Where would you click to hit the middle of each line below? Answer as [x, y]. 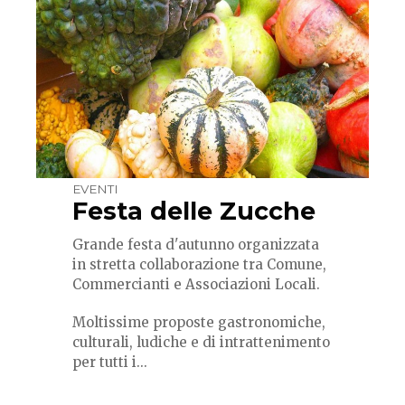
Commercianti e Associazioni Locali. [196, 285]
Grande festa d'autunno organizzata [196, 245]
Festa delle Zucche [194, 212]
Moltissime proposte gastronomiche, [199, 323]
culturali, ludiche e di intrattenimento [201, 343]
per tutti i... [110, 363]
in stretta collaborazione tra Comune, [199, 265]
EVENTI [95, 189]
